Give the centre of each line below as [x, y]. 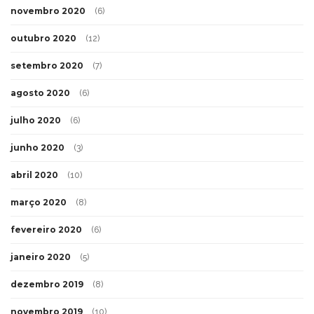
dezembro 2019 [47, 284]
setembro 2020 [47, 65]
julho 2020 [36, 120]
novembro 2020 [48, 11]
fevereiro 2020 [46, 229]
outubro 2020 [43, 38]
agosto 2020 [40, 93]
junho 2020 [37, 147]
